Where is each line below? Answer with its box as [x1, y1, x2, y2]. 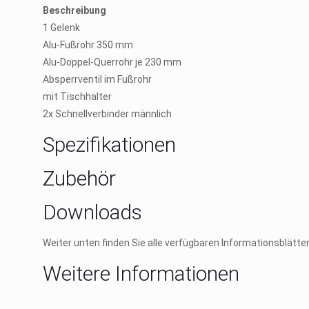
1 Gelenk [43, 22, 80, 33]
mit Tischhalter [43, 91, 112, 102]
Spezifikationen [43, 132, 176, 157]
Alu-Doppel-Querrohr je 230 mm [43, 57, 181, 68]
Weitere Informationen [43, 261, 239, 286]
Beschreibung [43, 5, 106, 16]
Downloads [43, 200, 142, 224]
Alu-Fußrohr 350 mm [43, 39, 133, 50]
